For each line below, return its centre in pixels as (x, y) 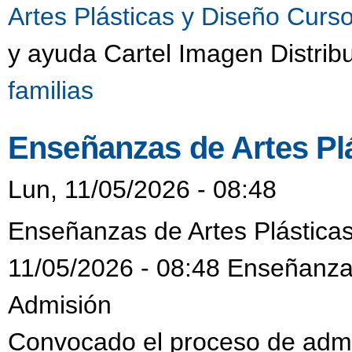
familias (51, 91)
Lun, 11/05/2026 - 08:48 (142, 189)
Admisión (60, 305)
